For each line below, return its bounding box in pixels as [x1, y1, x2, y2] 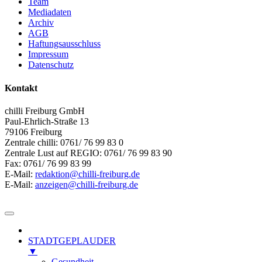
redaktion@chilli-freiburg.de [35, 168, 140, 179]
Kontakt [5, 82, 37, 93]
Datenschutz [28, 60, 74, 70]
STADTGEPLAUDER [28, 235, 116, 246]
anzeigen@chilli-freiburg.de [35, 179, 138, 189]
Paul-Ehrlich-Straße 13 [5, 116, 89, 126]
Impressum [28, 49, 68, 60]
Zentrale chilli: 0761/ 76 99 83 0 [5, 137, 123, 147]
